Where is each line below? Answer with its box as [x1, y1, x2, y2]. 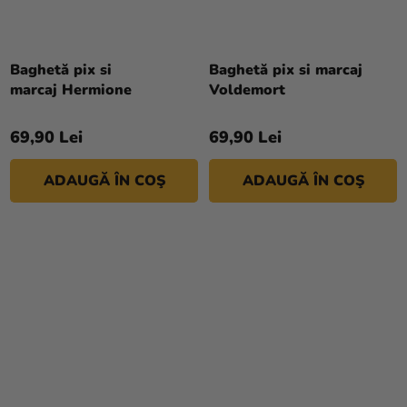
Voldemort [209, 80, 285, 101]
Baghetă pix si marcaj [209, 60, 362, 81]
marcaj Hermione [10, 80, 132, 101]
